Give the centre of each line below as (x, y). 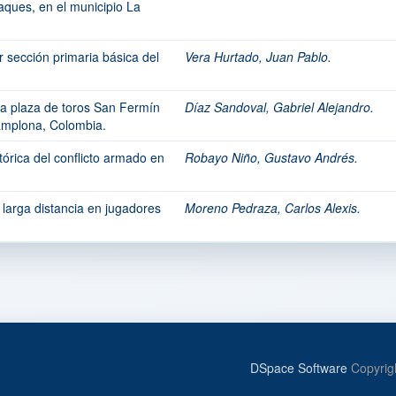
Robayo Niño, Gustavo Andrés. (271, 157)
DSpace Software (299, 368)
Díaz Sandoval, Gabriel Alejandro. (279, 107)
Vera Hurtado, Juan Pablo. (258, 57)
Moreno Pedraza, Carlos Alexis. (273, 208)
